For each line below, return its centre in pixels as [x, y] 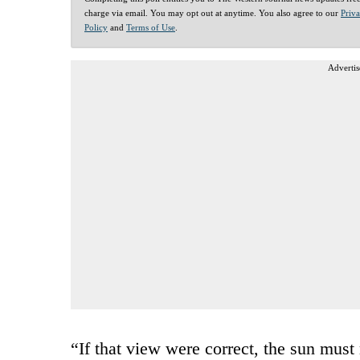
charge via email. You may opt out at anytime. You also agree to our [213, 12]
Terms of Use [151, 27]
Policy [96, 27]
